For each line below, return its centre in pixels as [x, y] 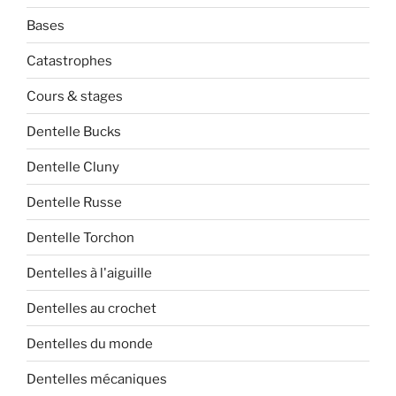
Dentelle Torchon [80, 237]
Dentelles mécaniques [97, 379]
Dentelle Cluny [73, 167]
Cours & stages [75, 96]
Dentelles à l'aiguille [89, 273]
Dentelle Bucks [74, 131]
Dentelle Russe [74, 202]
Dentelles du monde [90, 343]
